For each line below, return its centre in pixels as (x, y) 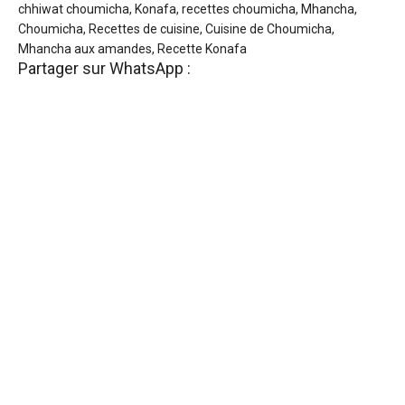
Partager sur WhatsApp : (104, 69)
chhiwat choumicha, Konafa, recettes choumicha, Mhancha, (188, 9)
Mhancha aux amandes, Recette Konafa (132, 49)
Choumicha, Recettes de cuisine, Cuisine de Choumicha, (176, 29)
